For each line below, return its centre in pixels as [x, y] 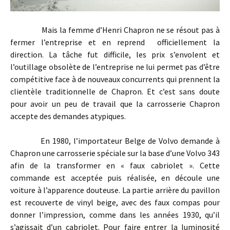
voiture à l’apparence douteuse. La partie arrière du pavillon [115, 190]
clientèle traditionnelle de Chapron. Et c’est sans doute [115, 92]
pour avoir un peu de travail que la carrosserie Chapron [115, 104]
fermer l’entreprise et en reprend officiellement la [115, 42]
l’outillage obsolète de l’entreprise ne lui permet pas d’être [115, 67]
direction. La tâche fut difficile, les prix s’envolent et [115, 55]
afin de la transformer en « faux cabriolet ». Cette [115, 166]
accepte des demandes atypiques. [68, 116]
